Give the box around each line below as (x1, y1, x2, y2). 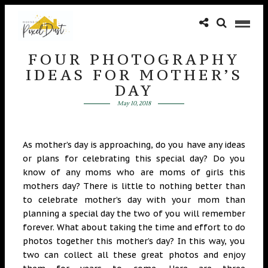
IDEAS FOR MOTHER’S (25, 65, 243, 84)
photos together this (23, 236, 112, 246)
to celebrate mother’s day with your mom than (23, 194, 245, 205)
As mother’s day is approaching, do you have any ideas (23, 139, 245, 150)
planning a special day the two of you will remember (23, 208, 245, 219)
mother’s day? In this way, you (112, 236, 245, 246)
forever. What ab (23, 222, 92, 233)
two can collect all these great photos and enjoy (23, 249, 245, 260)
